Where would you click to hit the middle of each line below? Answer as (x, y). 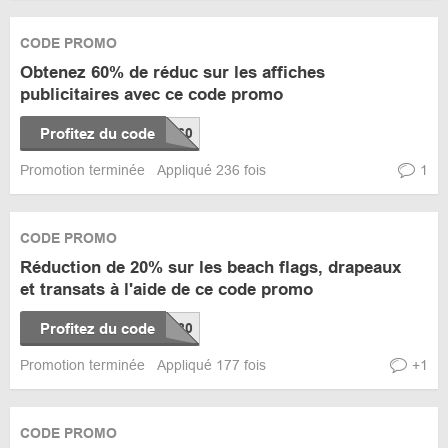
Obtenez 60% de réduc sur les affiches (172, 72)
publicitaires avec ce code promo (151, 94)
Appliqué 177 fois (211, 365)
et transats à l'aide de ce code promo (166, 289)
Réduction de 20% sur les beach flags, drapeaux (210, 267)
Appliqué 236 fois (211, 170)
